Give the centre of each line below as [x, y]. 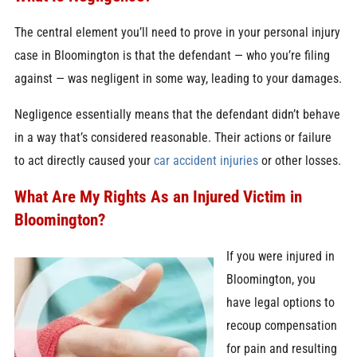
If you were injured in [281, 256]
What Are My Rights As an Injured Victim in [158, 197]
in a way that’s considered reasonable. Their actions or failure [173, 137]
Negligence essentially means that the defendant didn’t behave [177, 114]
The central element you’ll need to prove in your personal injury [177, 32]
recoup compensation [282, 325]
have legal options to [281, 302]
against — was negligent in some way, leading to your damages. [178, 78]
